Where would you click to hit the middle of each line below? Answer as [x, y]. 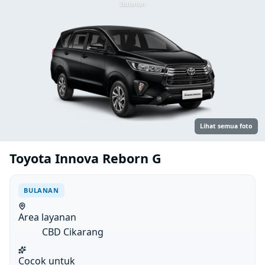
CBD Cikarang [73, 232]
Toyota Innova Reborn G [85, 159]
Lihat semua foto [226, 126]
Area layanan [48, 217]
